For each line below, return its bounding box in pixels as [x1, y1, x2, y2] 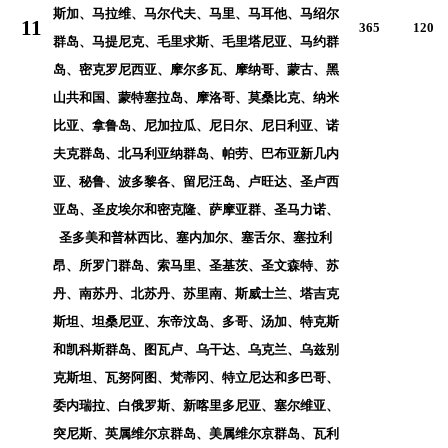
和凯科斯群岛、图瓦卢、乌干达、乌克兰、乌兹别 [52, 341, 339, 357]
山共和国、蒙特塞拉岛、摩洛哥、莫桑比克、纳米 [52, 89, 339, 105]
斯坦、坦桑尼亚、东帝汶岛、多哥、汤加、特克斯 [52, 313, 339, 329]
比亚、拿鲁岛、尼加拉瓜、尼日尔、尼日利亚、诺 [52, 117, 339, 133]
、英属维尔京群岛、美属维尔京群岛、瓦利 [91, 425, 339, 441]
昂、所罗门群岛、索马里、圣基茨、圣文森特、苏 [52, 257, 339, 273]
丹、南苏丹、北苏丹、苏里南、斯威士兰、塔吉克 [52, 285, 339, 301]
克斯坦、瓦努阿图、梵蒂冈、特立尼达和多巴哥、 [52, 369, 339, 385]
